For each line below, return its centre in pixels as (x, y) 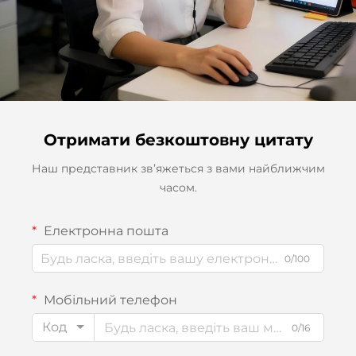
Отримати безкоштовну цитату (178, 140)
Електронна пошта (104, 231)
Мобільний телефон (109, 300)
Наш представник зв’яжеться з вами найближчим (178, 169)
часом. (178, 188)
